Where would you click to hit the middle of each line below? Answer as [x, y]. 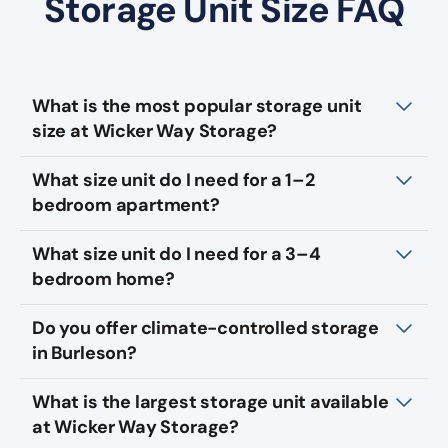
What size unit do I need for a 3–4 [176, 254]
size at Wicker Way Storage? [155, 131]
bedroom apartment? [126, 205]
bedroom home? [103, 279]
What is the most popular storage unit [197, 106]
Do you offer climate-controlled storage [205, 328]
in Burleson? [84, 353]
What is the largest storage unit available [210, 402]
